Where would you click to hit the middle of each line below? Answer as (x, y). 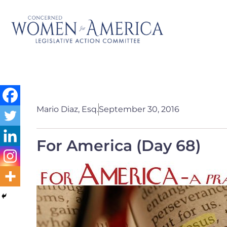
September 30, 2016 (139, 109)
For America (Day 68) (119, 146)
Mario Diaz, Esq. (67, 109)
